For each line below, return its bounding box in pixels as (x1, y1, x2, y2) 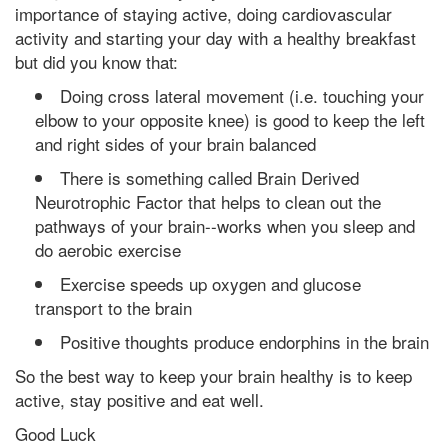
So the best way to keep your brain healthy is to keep (15, 363, 412, 388)
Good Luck (15, 421, 96, 446)
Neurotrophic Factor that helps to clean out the (35, 189, 381, 214)
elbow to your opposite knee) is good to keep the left (35, 107, 425, 132)
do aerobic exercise (35, 237, 181, 262)
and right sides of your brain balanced (35, 131, 316, 156)
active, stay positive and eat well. (15, 387, 264, 412)
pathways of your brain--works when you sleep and (35, 213, 415, 238)
